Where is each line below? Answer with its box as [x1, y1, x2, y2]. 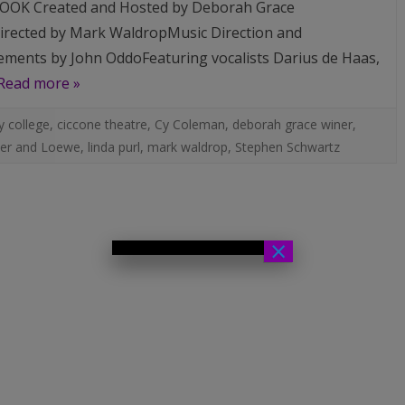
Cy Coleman [154, 116, 225, 133]
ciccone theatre [56, 116, 147, 133]
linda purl [87, 138, 140, 155]
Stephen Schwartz [234, 138, 340, 155]
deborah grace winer [231, 116, 353, 133]
